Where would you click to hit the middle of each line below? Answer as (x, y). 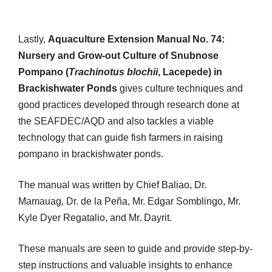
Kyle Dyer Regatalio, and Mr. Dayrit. (95, 218)
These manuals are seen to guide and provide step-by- (135, 249)
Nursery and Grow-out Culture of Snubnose (118, 56)
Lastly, (33, 39)
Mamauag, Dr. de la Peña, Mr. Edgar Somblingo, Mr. (129, 202)
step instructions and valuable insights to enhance (125, 265)
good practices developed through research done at (129, 105)
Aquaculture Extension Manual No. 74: (136, 39)
